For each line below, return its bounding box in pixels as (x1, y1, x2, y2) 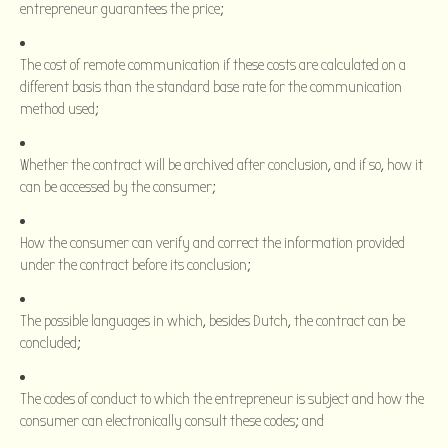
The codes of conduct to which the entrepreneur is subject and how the (20, 389, 424, 408)
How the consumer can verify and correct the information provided (20, 233, 405, 252)
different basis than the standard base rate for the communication (20, 77, 402, 96)
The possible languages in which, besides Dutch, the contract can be (20, 311, 405, 330)
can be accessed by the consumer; (20, 177, 216, 196)
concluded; (20, 333, 81, 352)
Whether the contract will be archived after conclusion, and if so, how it (20, 155, 423, 174)
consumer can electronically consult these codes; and (20, 411, 324, 430)
